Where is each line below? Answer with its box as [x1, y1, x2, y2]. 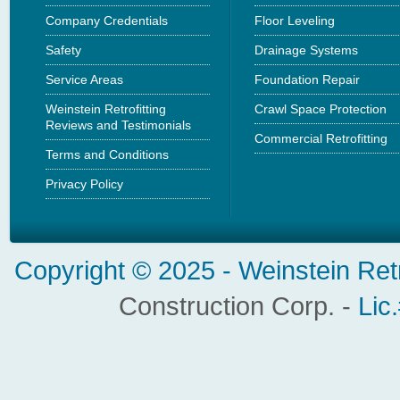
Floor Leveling [254, 13, 335, 29]
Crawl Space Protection [254, 102, 387, 117]
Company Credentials [46, 13, 168, 29]
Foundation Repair [254, 72, 360, 87]
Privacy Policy [46, 177, 123, 192]
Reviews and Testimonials [46, 118, 191, 133]
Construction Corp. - [119, 291, 359, 321]
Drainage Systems [254, 43, 358, 58]
